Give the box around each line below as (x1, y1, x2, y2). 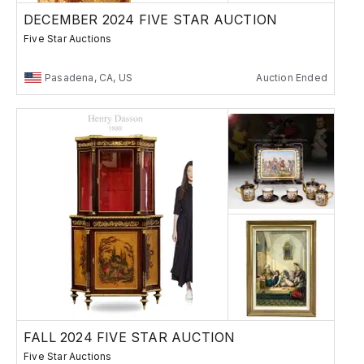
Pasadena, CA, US (45, 71, 133, 84)
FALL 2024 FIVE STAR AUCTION (24, 328, 236, 345)
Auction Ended (256, 71, 327, 84)
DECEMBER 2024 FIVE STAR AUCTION (24, 11, 278, 28)
